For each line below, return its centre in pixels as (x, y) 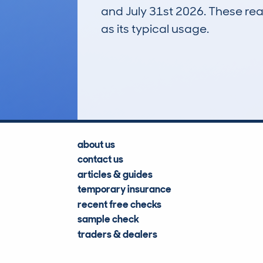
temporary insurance (124, 189)
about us (96, 144)
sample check (108, 219)
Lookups (172, 73)
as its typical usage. (155, 29)
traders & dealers (117, 234)
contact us (100, 159)
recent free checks (119, 204)
